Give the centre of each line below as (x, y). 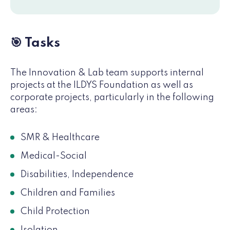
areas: (24, 110)
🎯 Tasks (35, 43)
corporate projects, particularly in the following (112, 97)
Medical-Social (54, 156)
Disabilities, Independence (77, 174)
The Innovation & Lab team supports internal (107, 73)
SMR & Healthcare (60, 137)
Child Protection (55, 211)
